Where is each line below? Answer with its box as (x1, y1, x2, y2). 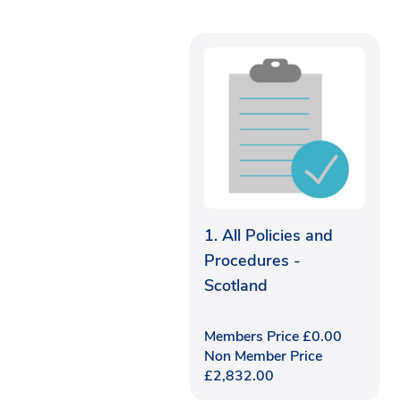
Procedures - (204, 249, 301, 271)
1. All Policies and (204, 224, 333, 246)
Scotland (204, 274, 268, 296)
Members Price (204, 326, 303, 346)
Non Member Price (204, 346, 322, 366)
